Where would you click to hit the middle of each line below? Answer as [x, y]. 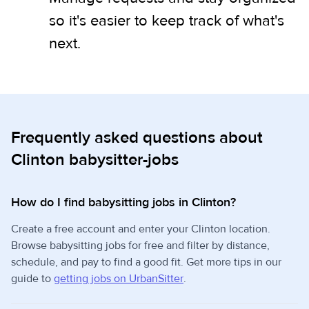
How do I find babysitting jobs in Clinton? [123, 202]
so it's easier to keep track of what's [167, 21]
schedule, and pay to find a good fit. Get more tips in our [146, 262]
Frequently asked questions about [137, 138]
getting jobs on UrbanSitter [119, 279]
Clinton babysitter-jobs [95, 160]
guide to [32, 279]
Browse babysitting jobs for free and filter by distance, [140, 246]
